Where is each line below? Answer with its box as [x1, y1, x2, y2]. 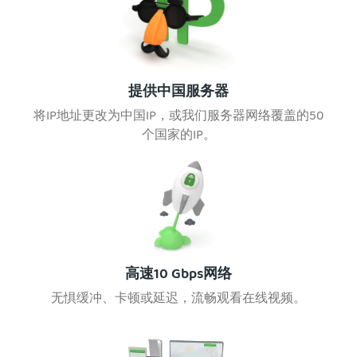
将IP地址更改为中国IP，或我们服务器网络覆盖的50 [33, 106, 324, 128]
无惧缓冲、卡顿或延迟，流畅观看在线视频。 [51, 288, 306, 311]
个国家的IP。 [141, 125, 216, 147]
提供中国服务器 [128, 80, 229, 105]
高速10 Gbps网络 [125, 263, 232, 288]
